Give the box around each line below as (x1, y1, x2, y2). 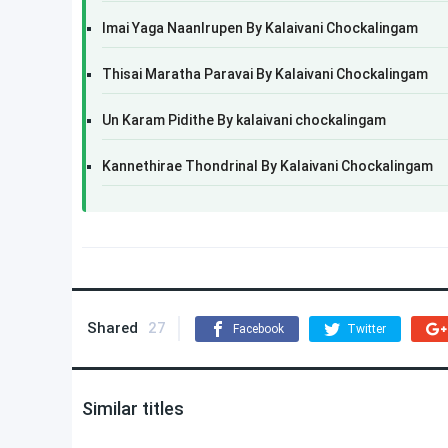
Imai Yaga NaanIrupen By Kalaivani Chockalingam (102, 20, 418, 36)
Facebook (233, 322, 284, 336)
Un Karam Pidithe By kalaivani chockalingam (102, 112, 386, 128)
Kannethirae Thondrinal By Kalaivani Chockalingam (102, 158, 433, 174)
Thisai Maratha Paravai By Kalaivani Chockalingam (102, 66, 428, 82)
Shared (87, 319, 138, 337)
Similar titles (82, 398, 184, 419)
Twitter (347, 322, 386, 336)
